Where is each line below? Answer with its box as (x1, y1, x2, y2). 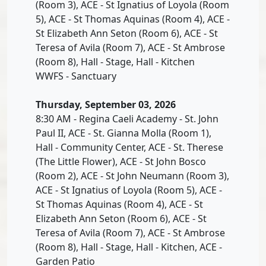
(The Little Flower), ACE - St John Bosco (36, 154, 206, 168)
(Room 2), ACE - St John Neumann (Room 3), (36, 169, 229, 182)
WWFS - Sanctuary (36, 69, 116, 83)
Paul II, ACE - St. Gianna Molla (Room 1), (36, 126, 211, 140)
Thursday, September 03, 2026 (36, 97, 176, 111)
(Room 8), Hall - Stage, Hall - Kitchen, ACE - (36, 240, 222, 254)
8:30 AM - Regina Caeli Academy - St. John (36, 112, 218, 125)
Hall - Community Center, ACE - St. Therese (36, 140, 223, 154)
